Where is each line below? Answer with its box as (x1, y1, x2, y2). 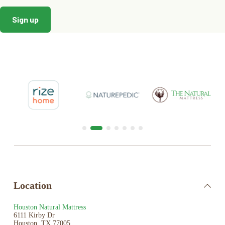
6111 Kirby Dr (13, 211, 55, 219)
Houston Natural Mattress (13, 203, 86, 211)
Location (13, 180, 52, 191)
